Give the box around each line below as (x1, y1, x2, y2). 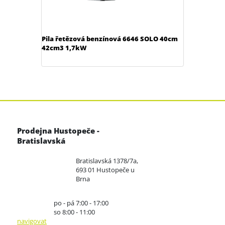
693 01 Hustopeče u (76, 165, 135, 175)
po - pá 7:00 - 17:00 (54, 198, 109, 208)
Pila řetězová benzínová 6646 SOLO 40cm (42, 34, 178, 43)
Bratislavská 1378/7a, (76, 156, 138, 166)
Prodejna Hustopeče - (17, 126, 100, 136)
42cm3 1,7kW (42, 43, 87, 52)
